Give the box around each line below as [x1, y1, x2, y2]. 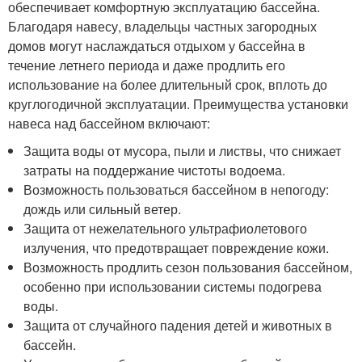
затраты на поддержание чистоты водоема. [23, 161, 286, 179]
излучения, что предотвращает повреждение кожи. [23, 238, 330, 257]
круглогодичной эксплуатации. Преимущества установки [8, 95, 348, 113]
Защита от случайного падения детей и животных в [23, 316, 333, 335]
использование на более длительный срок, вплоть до [8, 75, 327, 94]
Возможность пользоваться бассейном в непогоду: [23, 180, 330, 199]
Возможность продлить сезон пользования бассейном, [23, 258, 353, 276]
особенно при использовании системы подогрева [23, 277, 322, 296]
